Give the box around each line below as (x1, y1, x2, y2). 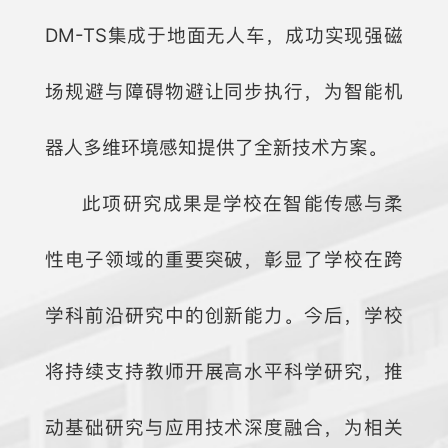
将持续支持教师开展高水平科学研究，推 (45, 360, 403, 384)
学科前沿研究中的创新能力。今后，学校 (45, 304, 403, 328)
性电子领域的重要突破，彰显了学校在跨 (45, 248, 403, 272)
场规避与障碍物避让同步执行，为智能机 (45, 80, 403, 104)
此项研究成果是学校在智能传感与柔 (82, 192, 403, 216)
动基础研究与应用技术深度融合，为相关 (45, 416, 403, 440)
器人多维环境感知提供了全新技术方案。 (45, 136, 388, 160)
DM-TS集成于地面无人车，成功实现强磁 (45, 24, 403, 48)
